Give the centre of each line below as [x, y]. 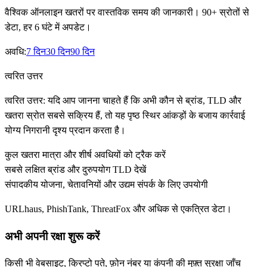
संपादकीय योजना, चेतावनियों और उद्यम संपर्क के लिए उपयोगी [106, 184]
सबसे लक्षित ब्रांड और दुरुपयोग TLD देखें [75, 170]
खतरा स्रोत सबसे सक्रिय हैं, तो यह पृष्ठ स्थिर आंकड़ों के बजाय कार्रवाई [125, 115]
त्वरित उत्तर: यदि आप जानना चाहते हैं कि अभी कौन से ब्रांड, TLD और [123, 100]
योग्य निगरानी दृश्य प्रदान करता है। [65, 130]
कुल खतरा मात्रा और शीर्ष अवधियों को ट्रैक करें [85, 155]
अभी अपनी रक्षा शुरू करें [52, 236]
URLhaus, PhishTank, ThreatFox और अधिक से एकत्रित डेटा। [118, 209]
